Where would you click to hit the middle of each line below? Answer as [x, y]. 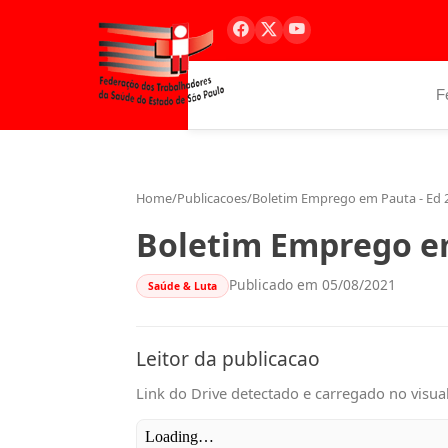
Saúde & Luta [182, 285]
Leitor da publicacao [228, 358]
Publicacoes [212, 198]
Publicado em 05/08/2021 [312, 284]
